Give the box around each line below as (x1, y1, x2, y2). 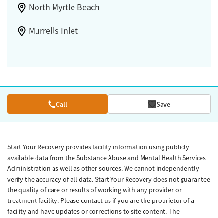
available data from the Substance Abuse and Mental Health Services (7, 153, 206, 162)
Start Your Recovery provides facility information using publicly (7, 142, 189, 151)
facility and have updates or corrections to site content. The (7, 206, 180, 216)
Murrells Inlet (28, 25, 78, 36)
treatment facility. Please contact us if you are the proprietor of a (7, 196, 194, 205)
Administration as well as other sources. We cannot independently (7, 163, 199, 173)
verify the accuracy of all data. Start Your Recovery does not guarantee (7, 174, 210, 183)
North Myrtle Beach (28, 1, 100, 13)
